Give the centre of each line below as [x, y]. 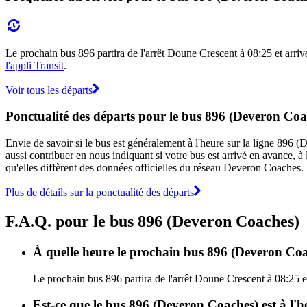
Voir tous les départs [49, 90]
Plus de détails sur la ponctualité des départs [100, 192]
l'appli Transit [35, 65]
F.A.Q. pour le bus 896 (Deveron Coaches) [152, 221]
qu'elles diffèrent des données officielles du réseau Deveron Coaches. [155, 167]
